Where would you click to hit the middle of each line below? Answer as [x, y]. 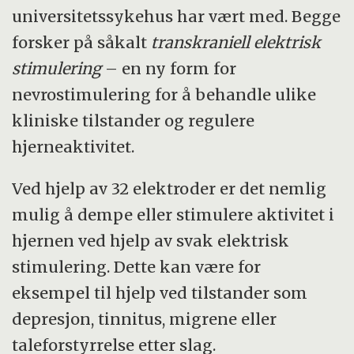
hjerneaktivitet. [73, 146]
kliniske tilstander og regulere [134, 120]
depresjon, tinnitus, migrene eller [145, 318]
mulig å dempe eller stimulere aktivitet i [173, 214]
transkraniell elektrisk [236, 42]
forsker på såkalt [82, 42]
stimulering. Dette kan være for [137, 266]
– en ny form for [169, 68]
